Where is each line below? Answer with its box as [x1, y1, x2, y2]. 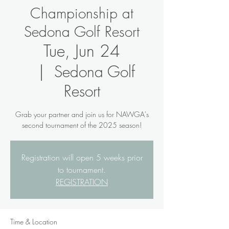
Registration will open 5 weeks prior [21, 152, 143, 163]
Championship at [30, 4, 133, 22]
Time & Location [10, 217, 57, 226]
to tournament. [58, 164, 106, 175]
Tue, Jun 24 [43, 40, 120, 62]
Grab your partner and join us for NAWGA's [15, 109, 149, 119]
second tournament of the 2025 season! [22, 120, 142, 130]
